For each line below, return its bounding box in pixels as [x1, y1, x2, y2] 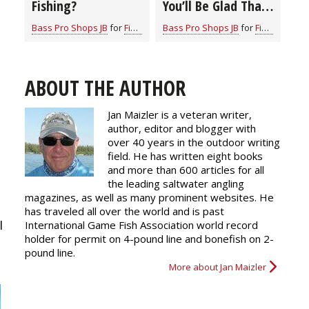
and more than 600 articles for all [108, 162, 264, 177]
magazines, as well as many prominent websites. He [25, 190, 274, 204]
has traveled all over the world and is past [25, 203, 224, 218]
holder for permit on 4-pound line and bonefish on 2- [25, 231, 274, 246]
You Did [163, 12, 203, 32]
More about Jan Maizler [169, 260, 266, 273]
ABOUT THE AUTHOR [25, 73, 186, 102]
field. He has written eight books [108, 148, 263, 163]
